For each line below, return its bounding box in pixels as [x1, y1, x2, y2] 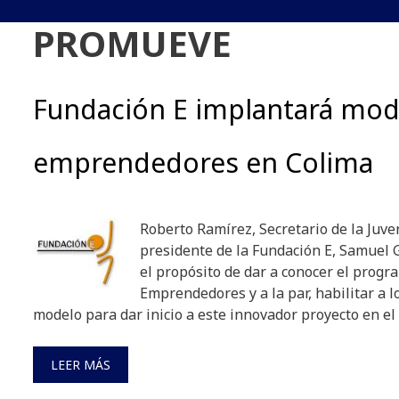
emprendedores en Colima [33, 144, 373, 182]
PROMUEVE [33, 19, 232, 69]
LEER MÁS [51, 356, 110, 374]
